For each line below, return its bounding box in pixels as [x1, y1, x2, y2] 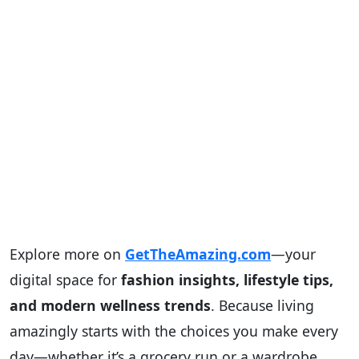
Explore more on [10, 244, 125, 264]
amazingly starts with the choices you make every [10, 321, 338, 341]
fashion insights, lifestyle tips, [121, 270, 333, 290]
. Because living [211, 296, 314, 316]
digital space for [10, 270, 121, 290]
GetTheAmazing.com [125, 244, 271, 264]
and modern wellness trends [10, 296, 211, 316]
